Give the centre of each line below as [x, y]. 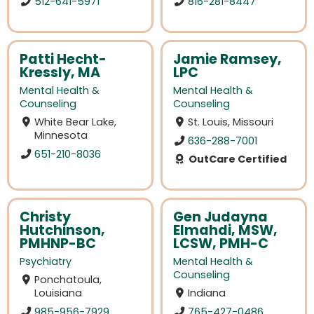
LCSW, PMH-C [221, 243]
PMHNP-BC [58, 243]
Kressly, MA [60, 72]
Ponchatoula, [68, 280]
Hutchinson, [62, 230]
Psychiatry [46, 261]
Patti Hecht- [63, 59]
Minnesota [61, 136]
